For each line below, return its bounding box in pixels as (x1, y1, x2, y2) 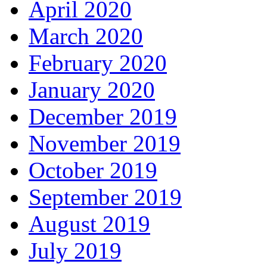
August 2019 (29, 210, 150, 237)
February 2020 (29, 49, 167, 76)
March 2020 (29, 23, 143, 49)
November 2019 (29, 130, 181, 156)
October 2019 (29, 157, 157, 183)
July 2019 (29, 237, 122, 263)
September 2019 (29, 184, 182, 210)
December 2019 (29, 103, 177, 129)
